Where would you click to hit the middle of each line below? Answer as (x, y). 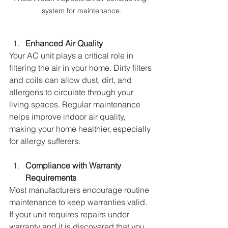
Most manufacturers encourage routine (80, 190)
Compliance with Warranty (74, 165)
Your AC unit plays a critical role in (72, 55)
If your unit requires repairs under (70, 214)
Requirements (51, 177)
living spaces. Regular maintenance (76, 104)
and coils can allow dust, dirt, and (72, 80)
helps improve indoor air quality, (68, 116)
